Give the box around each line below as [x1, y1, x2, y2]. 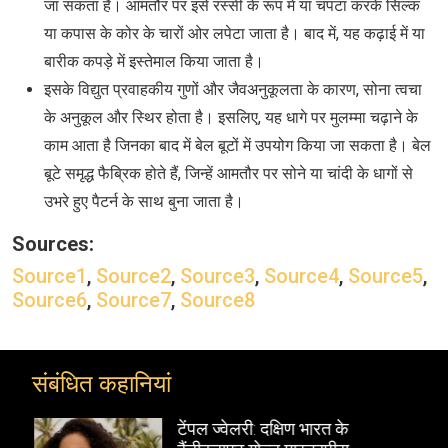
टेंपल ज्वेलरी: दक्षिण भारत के [175, 418, 346, 440]
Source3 [180, 264, 255, 289]
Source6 [12, 288, 87, 313]
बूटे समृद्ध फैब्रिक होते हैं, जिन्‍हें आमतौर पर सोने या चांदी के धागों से [44, 164, 413, 184]
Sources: [12, 232, 94, 257]
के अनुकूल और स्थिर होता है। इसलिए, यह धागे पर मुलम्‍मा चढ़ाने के [44, 108, 418, 128]
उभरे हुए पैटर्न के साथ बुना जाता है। [44, 192, 244, 212]
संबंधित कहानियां [32, 370, 171, 399]
